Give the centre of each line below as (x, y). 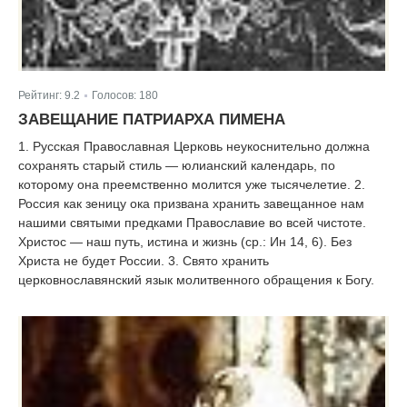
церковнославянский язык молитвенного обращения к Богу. (196, 279)
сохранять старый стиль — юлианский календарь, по (177, 165)
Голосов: (115, 95)
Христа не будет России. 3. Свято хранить (144, 260)
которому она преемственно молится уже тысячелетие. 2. (192, 184)
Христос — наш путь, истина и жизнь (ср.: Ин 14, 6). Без (185, 241)
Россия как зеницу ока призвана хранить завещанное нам (191, 203)
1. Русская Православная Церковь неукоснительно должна (194, 146)
